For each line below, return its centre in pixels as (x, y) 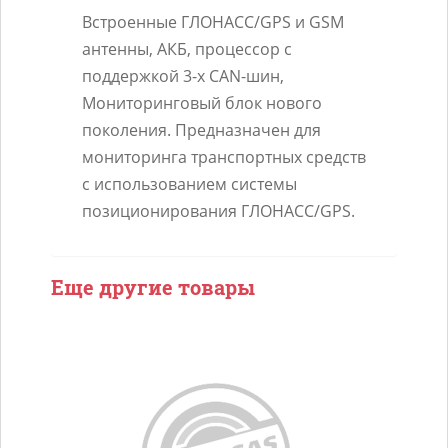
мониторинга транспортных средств (224, 157)
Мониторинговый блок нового (202, 103)
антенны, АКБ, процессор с (187, 49)
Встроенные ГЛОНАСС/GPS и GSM (213, 22)
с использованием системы (189, 184)
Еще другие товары (153, 287)
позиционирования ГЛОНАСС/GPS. (218, 211)
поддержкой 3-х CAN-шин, (183, 76)
